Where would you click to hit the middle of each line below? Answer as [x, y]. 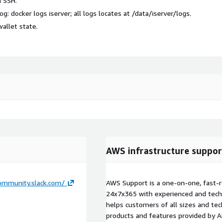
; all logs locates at [101, 13]
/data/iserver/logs [161, 13]
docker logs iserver [41, 13]
